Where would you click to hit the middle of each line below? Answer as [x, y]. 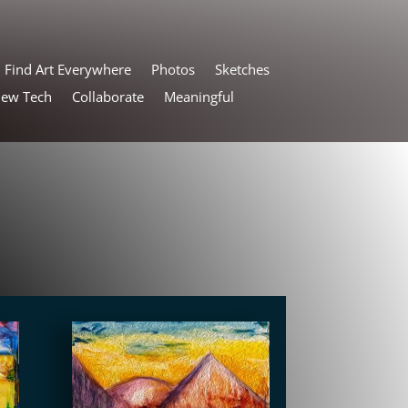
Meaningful [199, 96]
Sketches [242, 69]
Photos [173, 69]
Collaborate [107, 96]
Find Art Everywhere [67, 69]
